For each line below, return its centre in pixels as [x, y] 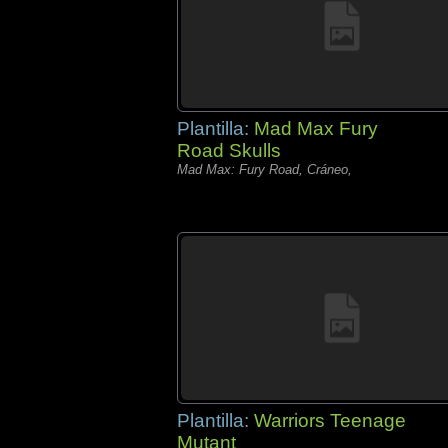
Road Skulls [229, 150]
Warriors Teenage [330, 420]
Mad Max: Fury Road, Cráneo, [264, 169]
